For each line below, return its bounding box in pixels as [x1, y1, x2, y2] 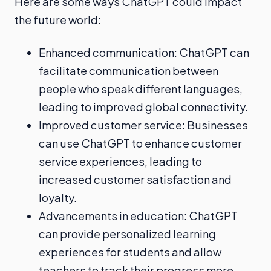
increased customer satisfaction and [39, 172, 232, 186]
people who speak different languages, [39, 82, 243, 96]
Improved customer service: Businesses [39, 118, 248, 132]
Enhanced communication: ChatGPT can [39, 45, 249, 59]
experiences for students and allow [39, 245, 221, 259]
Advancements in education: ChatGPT [39, 209, 238, 223]
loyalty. [39, 191, 77, 204]
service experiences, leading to [39, 154, 202, 168]
